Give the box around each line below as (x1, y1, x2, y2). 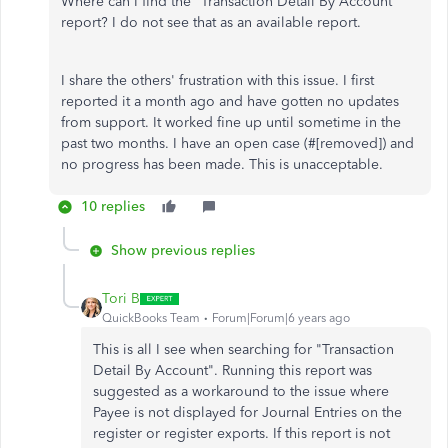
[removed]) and (316, 135, 414, 152)
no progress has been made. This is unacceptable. (61, 156, 383, 173)
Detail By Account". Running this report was (93, 362, 372, 379)
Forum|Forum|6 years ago (212, 311, 350, 325)
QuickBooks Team (102, 311, 200, 325)
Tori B (102, 290, 140, 307)
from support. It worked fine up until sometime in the (61, 114, 401, 131)
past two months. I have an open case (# (61, 135, 316, 152)
